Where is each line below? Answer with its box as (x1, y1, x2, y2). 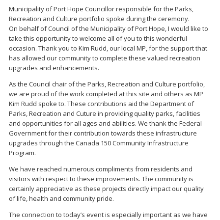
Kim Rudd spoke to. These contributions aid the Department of (9, 99, 194, 109)
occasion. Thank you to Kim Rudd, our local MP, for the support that (9, 44, 207, 53)
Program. (9, 148, 36, 158)
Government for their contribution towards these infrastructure (9, 129, 197, 138)
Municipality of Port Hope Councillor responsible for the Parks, (9, 4, 193, 14)
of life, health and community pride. (9, 194, 114, 203)
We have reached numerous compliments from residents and (9, 165, 192, 174)
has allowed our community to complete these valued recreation (9, 54, 200, 63)
